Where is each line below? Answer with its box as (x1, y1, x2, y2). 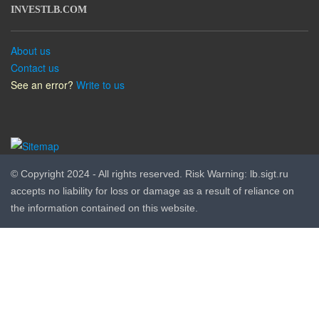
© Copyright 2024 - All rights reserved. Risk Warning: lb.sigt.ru (11, 168, 288, 180)
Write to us (76, 78, 125, 92)
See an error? (11, 78, 73, 92)
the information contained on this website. (11, 202, 198, 214)
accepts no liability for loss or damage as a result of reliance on (11, 185, 294, 197)
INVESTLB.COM (11, 4, 87, 15)
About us (11, 43, 51, 58)
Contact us (11, 61, 59, 75)
